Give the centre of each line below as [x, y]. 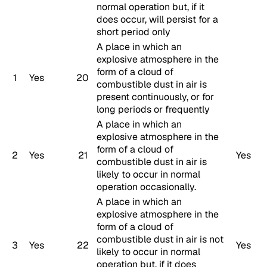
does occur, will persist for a [157, 19]
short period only [133, 32]
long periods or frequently [153, 109]
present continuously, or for [155, 97]
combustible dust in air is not [160, 239]
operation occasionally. [146, 187]
